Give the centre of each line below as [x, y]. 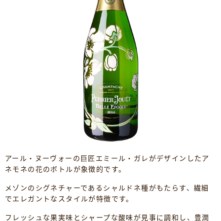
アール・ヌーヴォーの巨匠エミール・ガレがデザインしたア [107, 158]
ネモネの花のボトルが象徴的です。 [66, 169]
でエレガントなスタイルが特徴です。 [69, 199]
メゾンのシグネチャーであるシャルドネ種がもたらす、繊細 [107, 188]
